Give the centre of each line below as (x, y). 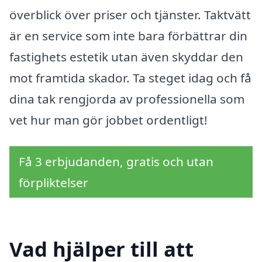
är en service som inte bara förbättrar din (128, 35)
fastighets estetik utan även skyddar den (126, 56)
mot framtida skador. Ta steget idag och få (130, 77)
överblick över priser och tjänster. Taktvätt (130, 14)
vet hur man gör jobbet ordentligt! (108, 120)
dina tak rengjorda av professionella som (127, 99)
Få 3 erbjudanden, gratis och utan (116, 162)
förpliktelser (54, 183)
